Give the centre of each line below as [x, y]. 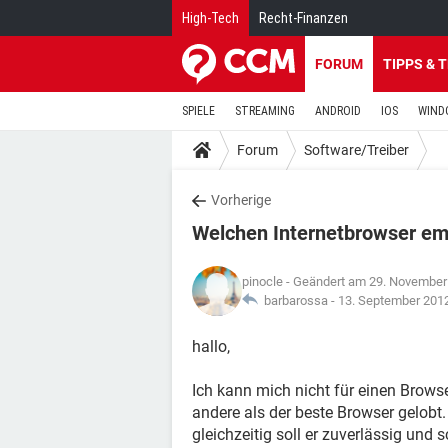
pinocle [262, 281]
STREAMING [265, 111]
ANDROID [338, 111]
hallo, [211, 346]
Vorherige [241, 200]
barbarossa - [298, 300]
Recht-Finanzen [303, 18]
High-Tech [210, 18]
